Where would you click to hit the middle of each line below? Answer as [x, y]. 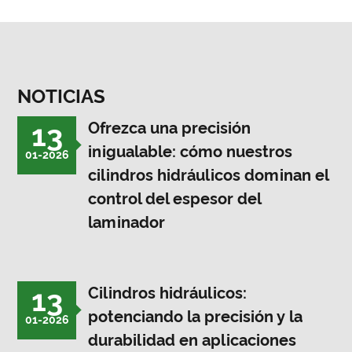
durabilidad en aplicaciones [192, 340]
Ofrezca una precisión [170, 128]
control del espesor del [175, 198]
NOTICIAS [62, 96]
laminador [127, 222]
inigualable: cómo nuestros [191, 151]
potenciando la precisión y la [196, 316]
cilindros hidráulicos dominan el [209, 175]
